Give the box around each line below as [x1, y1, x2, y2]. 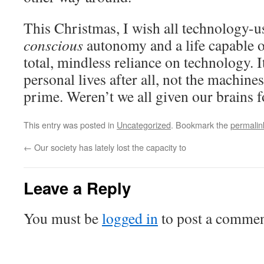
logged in [102, 208, 158, 228]
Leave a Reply [24, 176, 131, 199]
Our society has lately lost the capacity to [32, 141, 186, 153]
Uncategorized [117, 118, 171, 131]
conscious [24, 35, 83, 55]
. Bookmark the [171, 118, 230, 131]
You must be [24, 208, 102, 228]
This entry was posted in [24, 118, 117, 131]
